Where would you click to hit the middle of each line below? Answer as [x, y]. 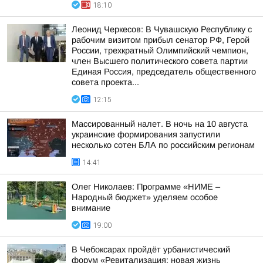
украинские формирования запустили [146, 134]
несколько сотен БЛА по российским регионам [163, 145]
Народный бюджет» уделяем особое [145, 197]
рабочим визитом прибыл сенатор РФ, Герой [161, 40]
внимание [91, 208]
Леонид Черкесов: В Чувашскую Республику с [162, 29]
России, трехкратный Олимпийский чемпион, [160, 50]
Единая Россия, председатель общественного [164, 72]
